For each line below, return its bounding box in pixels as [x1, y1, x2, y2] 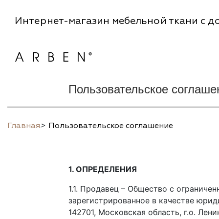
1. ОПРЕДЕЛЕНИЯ [68, 164, 137, 174]
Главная [7, 121, 40, 131]
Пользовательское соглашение [48, 121, 173, 131]
